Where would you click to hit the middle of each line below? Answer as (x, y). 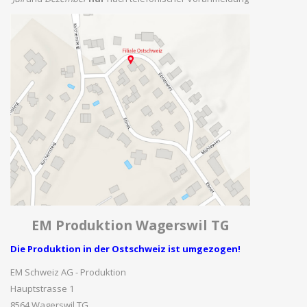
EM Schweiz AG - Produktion (68, 272)
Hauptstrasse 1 (42, 288)
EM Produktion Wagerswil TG (130, 225)
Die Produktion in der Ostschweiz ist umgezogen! (125, 249)
